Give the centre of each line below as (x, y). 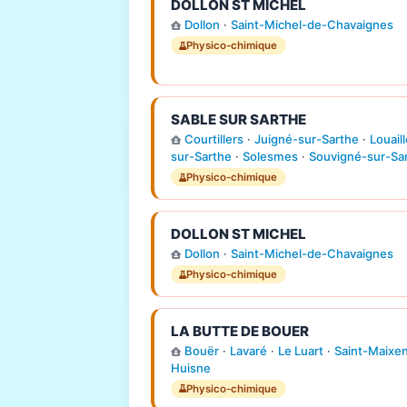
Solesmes (270, 157)
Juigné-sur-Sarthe (306, 139)
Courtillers (213, 139)
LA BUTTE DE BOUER (239, 331)
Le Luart (300, 350)
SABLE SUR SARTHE (238, 119)
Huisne (190, 367)
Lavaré (248, 350)
